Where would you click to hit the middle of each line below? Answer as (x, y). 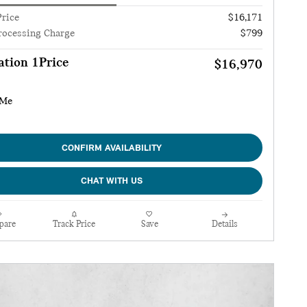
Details (225, 225)
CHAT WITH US (112, 181)
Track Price (74, 225)
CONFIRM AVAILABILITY (112, 148)
